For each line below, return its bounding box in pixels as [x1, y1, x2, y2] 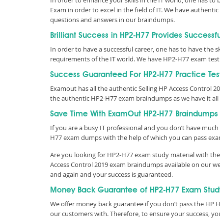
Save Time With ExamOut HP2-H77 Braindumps [50, 110, 218, 118]
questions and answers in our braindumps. [50, 15, 175, 24]
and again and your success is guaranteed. [50, 170, 176, 179]
